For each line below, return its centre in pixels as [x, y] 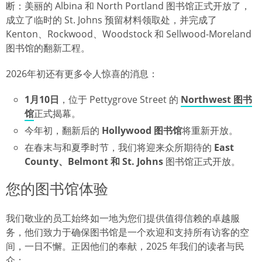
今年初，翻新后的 [63, 131]
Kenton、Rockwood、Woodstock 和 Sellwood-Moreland [129, 34]
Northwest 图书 [216, 100]
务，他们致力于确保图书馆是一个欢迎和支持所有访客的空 [127, 232]
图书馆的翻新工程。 [48, 48]
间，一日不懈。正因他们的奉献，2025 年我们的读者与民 [125, 246]
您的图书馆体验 [57, 189]
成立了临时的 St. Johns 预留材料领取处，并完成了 [111, 20]
